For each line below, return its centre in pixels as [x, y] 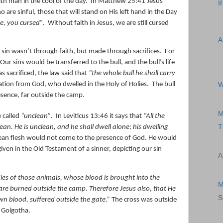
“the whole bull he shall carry [132, 74]
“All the [154, 116]
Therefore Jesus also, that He [132, 189]
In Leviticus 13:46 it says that [100, 116]
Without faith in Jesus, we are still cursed [108, 23]
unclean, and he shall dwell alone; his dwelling [98, 127]
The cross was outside [143, 200]
